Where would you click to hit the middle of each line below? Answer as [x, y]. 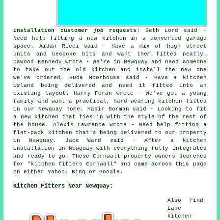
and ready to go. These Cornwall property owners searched [110, 156]
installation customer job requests [75, 30]
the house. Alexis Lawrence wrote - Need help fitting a [110, 124]
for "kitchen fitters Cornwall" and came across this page [110, 164]
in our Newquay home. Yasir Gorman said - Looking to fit [110, 109]
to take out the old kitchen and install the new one [110, 69]
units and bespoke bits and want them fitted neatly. [110, 54]
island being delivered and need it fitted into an [110, 85]
